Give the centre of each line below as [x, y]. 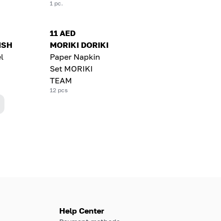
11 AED [63, 33]
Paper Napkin [75, 56]
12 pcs [59, 90]
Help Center [82, 210]
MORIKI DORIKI [79, 45]
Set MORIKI [72, 68]
